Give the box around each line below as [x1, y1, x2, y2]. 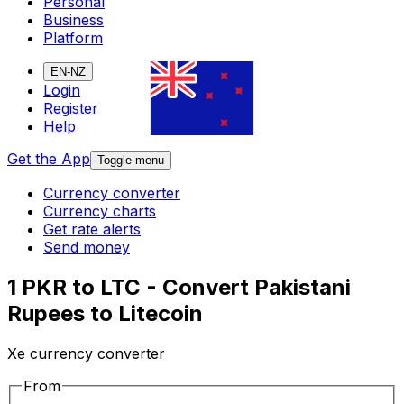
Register [43, 99, 98, 118]
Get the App [7, 150, 90, 169]
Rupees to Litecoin [7, 300, 203, 327]
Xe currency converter [7, 344, 165, 363]
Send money [43, 238, 130, 257]
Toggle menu [97, 153, 164, 168]
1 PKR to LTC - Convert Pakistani [7, 274, 351, 301]
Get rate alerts [43, 220, 141, 239]
